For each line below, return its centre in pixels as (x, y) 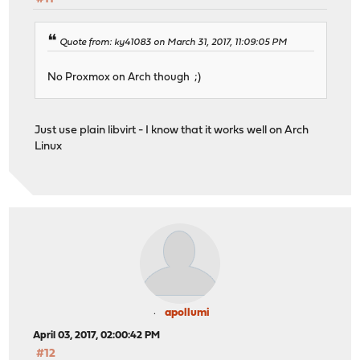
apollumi (187, 313)
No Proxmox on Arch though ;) (125, 77)
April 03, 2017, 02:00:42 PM (97, 336)
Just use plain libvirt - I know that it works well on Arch (172, 130)
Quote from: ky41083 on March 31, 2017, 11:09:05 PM (174, 42)
